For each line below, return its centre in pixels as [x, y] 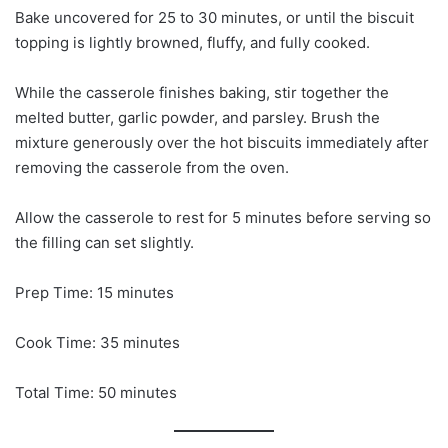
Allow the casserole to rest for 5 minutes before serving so [223, 218]
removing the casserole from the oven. [152, 168]
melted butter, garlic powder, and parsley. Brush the [197, 118]
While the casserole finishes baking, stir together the [202, 93]
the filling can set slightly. [104, 243]
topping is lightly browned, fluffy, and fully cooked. [192, 43]
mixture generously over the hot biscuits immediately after [222, 143]
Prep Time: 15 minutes [94, 293]
